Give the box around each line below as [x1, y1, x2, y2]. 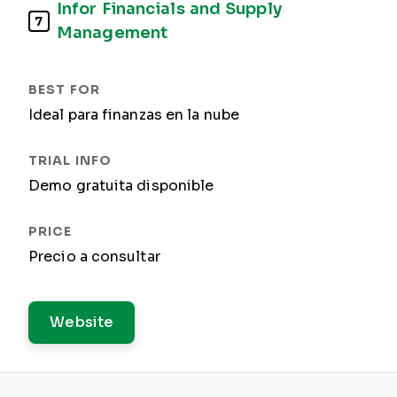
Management [57, 24, 167, 42]
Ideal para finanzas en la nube [28, 107, 239, 122]
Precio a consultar [28, 249, 160, 264]
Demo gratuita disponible [28, 178, 214, 193]
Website [50, 315, 114, 330]
